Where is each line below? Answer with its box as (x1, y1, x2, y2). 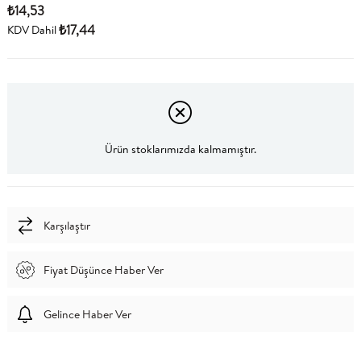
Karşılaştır (43, 217, 90, 234)
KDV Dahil (6, 22, 56, 39)
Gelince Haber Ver (43, 305, 131, 322)
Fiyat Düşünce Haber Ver (43, 261, 164, 278)
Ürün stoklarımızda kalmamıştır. (105, 140, 256, 157)
